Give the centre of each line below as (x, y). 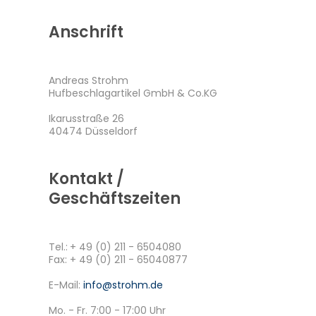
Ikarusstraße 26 (86, 119)
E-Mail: (66, 285)
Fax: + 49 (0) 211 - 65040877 (118, 260)
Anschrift (86, 32)
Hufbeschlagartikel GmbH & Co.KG (133, 93)
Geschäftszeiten (115, 199)
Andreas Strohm (89, 80)
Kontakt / (86, 179)
